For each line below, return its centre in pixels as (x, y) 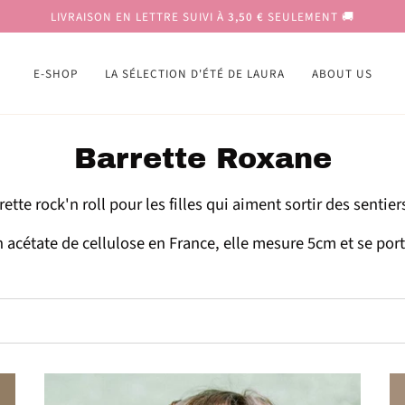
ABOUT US (342, 73)
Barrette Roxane (202, 159)
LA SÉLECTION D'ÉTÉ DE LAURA (194, 73)
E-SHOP (55, 73)
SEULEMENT (303, 16)
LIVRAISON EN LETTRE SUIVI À (137, 16)
